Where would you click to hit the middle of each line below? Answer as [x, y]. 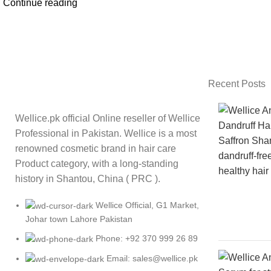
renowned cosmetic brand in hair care [96, 148]
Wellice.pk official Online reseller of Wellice [108, 118]
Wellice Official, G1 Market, [147, 205]
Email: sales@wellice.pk [152, 259]
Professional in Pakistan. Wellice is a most [106, 133]
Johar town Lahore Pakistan [79, 219]
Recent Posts [237, 83]
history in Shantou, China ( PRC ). [88, 178]
